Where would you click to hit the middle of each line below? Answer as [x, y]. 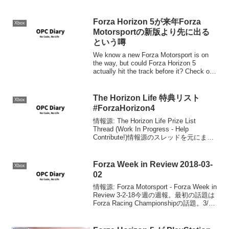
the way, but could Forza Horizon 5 [145, 63]
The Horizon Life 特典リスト [147, 98]
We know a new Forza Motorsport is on [151, 55]
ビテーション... [116, 220]
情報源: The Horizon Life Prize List [145, 121]
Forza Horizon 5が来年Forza [147, 22]
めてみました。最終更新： [133, 145]
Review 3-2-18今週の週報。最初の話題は [154, 195]
